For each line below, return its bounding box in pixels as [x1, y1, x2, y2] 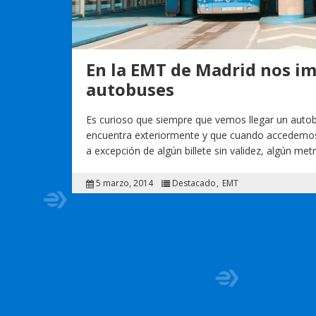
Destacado [172, 177, 216, 189]
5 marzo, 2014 [96, 177, 153, 189]
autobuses [86, 78, 174, 101]
